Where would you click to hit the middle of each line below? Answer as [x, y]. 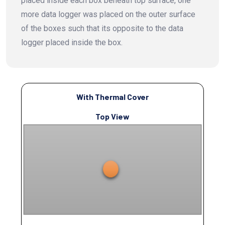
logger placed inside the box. [72, 43]
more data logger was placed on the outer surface [108, 15]
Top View [113, 117]
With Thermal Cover [113, 97]
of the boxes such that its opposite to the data [102, 29]
